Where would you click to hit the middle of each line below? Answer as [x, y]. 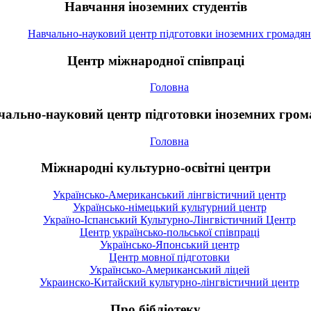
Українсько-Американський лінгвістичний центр [169, 195]
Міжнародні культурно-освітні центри [155, 168]
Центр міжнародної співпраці [155, 60]
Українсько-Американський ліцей [169, 270]
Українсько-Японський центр [169, 245]
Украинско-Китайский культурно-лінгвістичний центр [169, 283]
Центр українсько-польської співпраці [169, 233]
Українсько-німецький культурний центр [169, 208]
